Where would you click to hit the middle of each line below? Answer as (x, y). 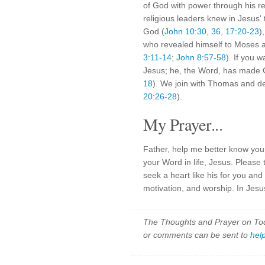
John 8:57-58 (201, 57)
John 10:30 (185, 31)
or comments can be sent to (197, 235)
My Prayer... (183, 124)
